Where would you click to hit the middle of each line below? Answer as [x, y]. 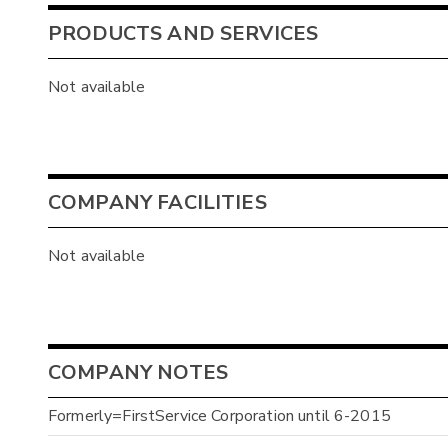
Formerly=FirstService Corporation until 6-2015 [219, 416]
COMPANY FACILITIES [157, 203]
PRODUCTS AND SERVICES [183, 33]
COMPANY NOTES [138, 372]
